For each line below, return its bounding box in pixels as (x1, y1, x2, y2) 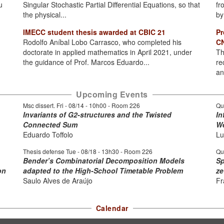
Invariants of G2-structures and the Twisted (23, 109, 171, 119)
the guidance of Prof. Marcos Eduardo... (22, 57, 149, 67)
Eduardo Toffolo (23, 129, 73, 139)
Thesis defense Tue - (23, 147, 81, 155)
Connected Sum (23, 119, 77, 129)
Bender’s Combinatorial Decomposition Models (23, 155, 184, 165)
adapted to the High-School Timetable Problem (23, 165, 183, 175)
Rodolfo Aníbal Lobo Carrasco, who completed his (22, 37, 181, 47)
